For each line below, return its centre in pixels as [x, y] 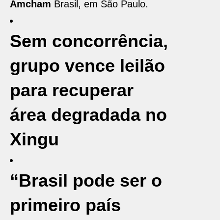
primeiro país [65, 205]
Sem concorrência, [89, 41]
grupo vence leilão [87, 66]
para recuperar [72, 90]
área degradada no [88, 115]
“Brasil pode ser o [86, 180]
